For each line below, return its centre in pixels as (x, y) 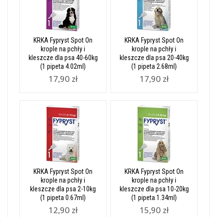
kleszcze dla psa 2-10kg (63, 189)
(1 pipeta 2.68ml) (154, 67)
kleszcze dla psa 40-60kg (63, 58)
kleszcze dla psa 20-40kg (154, 58)
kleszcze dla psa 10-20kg (154, 189)
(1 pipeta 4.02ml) (63, 67)
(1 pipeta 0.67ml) (63, 198)
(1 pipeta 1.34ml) (154, 198)
